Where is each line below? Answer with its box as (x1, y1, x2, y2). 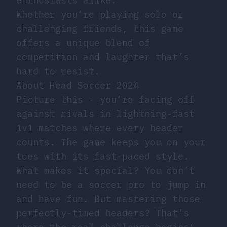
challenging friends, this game (16, 23, 183, 35)
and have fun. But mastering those (16, 193, 200, 205)
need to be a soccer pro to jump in (16, 179, 206, 191)
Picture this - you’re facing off (16, 94, 195, 106)
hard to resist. (16, 65, 100, 78)
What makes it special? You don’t (16, 165, 195, 177)
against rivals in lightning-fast (16, 108, 195, 120)
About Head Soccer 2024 (16, 80, 139, 92)
